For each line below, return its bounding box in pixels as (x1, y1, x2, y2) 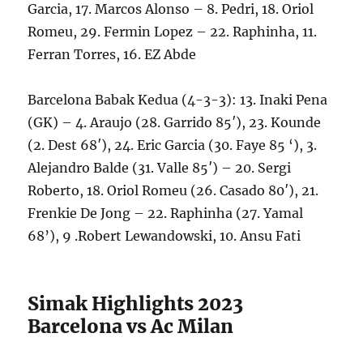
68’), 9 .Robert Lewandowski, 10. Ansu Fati (28, 227, 301, 244)
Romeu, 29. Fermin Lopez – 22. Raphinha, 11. (28, 23, 318, 40)
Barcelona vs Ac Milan (28, 314, 234, 338)
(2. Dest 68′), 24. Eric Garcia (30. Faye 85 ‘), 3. (28, 136, 318, 153)
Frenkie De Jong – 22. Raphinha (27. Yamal (28, 204, 304, 221)
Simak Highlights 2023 (28, 291, 244, 315)
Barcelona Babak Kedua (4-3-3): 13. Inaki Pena (28, 91, 328, 108)
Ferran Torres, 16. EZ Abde (28, 45, 197, 62)
